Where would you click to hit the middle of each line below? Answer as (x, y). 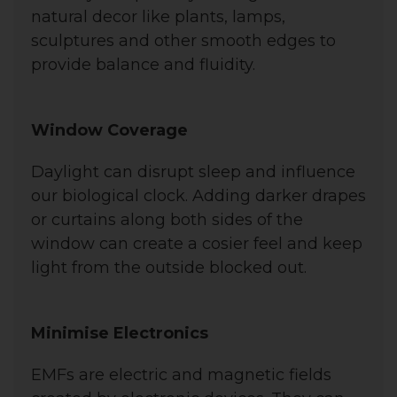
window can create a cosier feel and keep (197, 243)
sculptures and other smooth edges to (183, 40)
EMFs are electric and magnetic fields (181, 374)
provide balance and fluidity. (143, 64)
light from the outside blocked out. (169, 267)
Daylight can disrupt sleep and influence (193, 171)
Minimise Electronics (120, 333)
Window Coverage (109, 130)
